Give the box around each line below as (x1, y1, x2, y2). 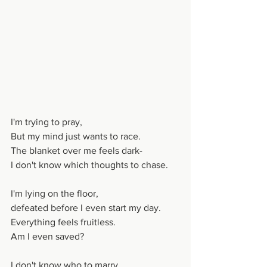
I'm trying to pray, (11, 116, 82, 127)
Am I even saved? (11, 231, 84, 241)
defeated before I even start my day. (11, 202, 161, 213)
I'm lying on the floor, (11, 188, 98, 198)
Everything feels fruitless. (11, 216, 116, 227)
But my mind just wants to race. (11, 131, 141, 141)
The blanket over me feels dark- (11, 145, 142, 156)
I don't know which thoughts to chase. (11, 159, 168, 170)
